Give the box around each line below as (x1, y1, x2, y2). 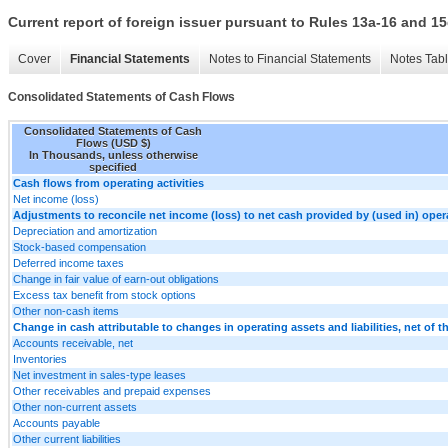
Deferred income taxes (13, 256, 124, 269)
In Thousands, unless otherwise (28, 148, 198, 161)
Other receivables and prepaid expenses (13, 384, 211, 397)
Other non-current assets (13, 400, 137, 413)
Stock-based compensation (13, 240, 146, 253)
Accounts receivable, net (13, 336, 133, 349)
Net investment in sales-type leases (13, 368, 186, 381)
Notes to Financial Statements (209, 52, 371, 67)
